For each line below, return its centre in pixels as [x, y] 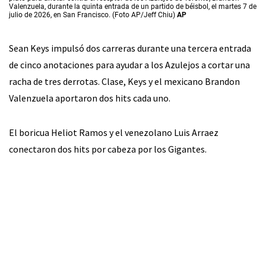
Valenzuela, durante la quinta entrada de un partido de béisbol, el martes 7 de [133, 7]
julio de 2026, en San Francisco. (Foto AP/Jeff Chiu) [93, 15]
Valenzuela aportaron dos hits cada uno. [90, 98]
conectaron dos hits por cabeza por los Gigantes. [108, 149]
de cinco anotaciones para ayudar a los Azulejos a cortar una [129, 65]
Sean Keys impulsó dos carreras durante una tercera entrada [130, 48]
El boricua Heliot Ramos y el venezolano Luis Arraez [114, 133]
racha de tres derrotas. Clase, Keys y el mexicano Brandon [124, 82]
